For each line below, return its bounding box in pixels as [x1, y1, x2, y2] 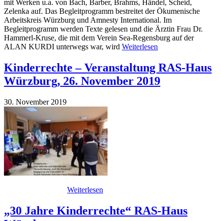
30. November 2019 [4, 97, 67, 106]
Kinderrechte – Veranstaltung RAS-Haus [4, 61, 212, 74]
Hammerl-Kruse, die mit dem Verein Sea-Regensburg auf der [4, 34, 194, 42]
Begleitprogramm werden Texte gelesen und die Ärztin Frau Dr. [4, 25, 203, 34]
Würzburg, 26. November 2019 [4, 74, 160, 88]
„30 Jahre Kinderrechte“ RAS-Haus [4, 204, 187, 217]
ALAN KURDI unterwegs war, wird [4, 42, 122, 51]
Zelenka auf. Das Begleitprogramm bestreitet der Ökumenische [4, 7, 200, 16]
